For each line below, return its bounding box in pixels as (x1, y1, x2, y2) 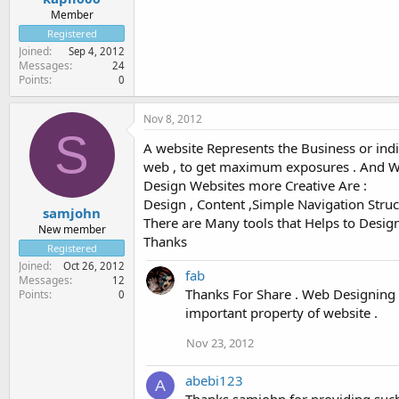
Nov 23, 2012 (186, 334, 254, 351)
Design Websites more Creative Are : (143, 175, 367, 194)
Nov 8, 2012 (143, 110, 202, 126)
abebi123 (185, 370, 243, 389)
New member (37, 222, 106, 237)
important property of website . (185, 303, 378, 322)
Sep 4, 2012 (69, 44, 125, 58)
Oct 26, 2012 (63, 259, 125, 273)
